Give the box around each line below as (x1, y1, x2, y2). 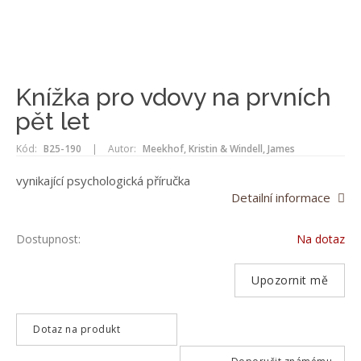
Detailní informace (231, 189, 330, 205)
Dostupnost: (16, 231, 81, 247)
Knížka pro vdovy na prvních (15, 83, 331, 111)
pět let (15, 107, 90, 135)
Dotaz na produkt (33, 322, 120, 336)
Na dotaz (297, 231, 345, 247)
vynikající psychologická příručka (16, 172, 190, 189)
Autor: (108, 142, 136, 156)
